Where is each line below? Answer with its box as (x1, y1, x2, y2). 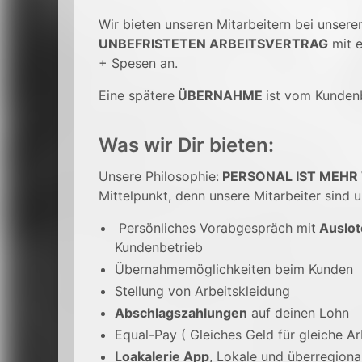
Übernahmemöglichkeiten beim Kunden (115, 261, 353, 277)
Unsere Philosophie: (99, 168, 219, 184)
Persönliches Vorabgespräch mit (115, 220, 316, 236)
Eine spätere (99, 87, 175, 103)
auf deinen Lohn (247, 305, 353, 321)
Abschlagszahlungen (115, 305, 247, 321)
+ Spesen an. (99, 55, 178, 71)
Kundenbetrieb (115, 239, 203, 255)
